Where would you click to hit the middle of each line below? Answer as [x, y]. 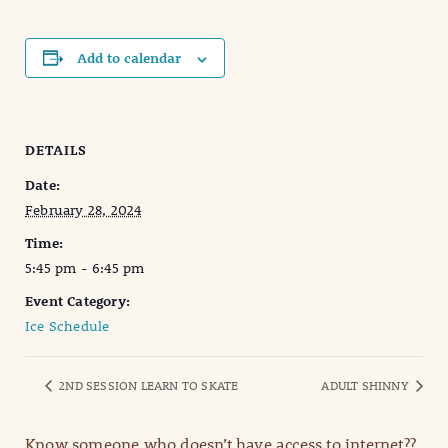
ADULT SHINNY [366, 385]
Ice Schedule [67, 326]
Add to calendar [128, 58]
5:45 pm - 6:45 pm [85, 268]
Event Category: [77, 301]
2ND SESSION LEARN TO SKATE [147, 385]
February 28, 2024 [83, 210]
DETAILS [56, 150]
